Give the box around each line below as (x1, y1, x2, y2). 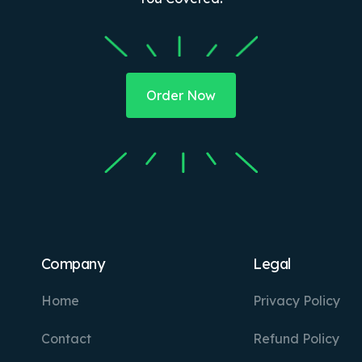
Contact (40, 330, 91, 347)
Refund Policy (253, 330, 340, 347)
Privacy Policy (253, 293, 341, 309)
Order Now (145, 87, 216, 104)
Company (40, 255, 105, 274)
